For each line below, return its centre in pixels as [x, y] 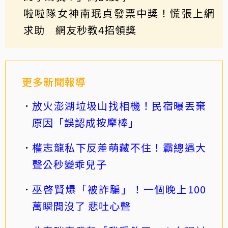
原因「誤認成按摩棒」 [85, 122]
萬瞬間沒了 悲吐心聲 [81, 206]
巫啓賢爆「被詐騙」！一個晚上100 [119, 189]
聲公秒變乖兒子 [69, 164]
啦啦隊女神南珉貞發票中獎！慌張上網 [119, 13]
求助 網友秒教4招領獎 [80, 30]
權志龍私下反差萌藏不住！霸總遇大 [119, 147]
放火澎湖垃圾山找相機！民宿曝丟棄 [119, 105]
